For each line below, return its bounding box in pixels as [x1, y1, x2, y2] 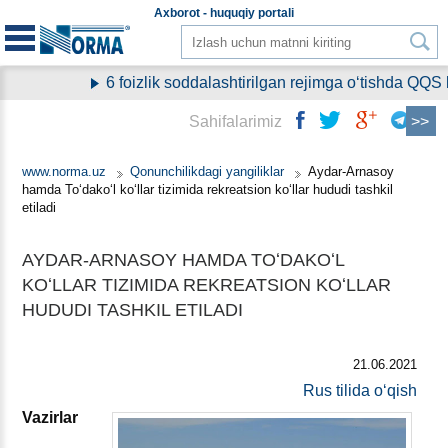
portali [255, 6, 294, 20]
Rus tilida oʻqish [303, 382, 418, 399]
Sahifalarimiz [189, 113, 282, 130]
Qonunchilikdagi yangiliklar [130, 164, 288, 179]
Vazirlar [22, 409, 78, 426]
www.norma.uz [22, 164, 106, 179]
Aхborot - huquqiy [154, 6, 255, 20]
